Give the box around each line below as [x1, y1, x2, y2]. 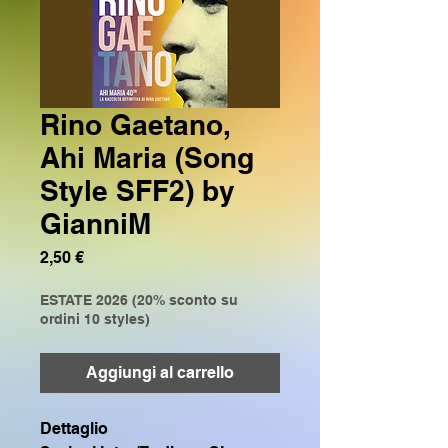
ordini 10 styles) [40, 311, 150, 328]
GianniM [40, 207, 151, 241]
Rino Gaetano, [40, 108, 230, 142]
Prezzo [83, 247, 135, 267]
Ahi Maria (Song [40, 141, 254, 175]
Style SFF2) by [40, 174, 235, 208]
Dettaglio [40, 419, 108, 439]
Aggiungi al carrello [86, 363, 234, 383]
